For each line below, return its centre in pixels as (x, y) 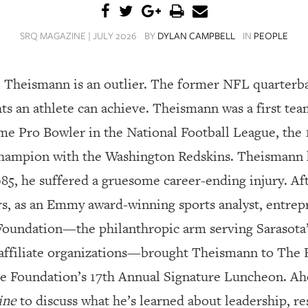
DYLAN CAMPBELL (196, 35)
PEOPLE (271, 35)
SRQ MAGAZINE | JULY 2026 (78, 35)
